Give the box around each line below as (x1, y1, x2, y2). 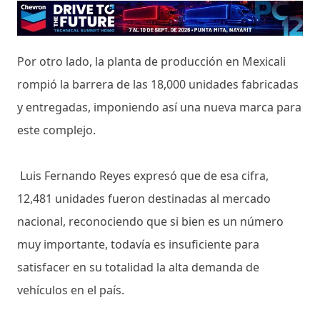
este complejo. (17, 122, 96, 139)
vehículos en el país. (17, 282, 124, 299)
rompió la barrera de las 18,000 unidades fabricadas (17, 76, 299, 93)
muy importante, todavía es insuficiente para (17, 236, 259, 253)
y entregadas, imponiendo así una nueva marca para (17, 99, 301, 116)
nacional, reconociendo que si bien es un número (17, 214, 284, 230)
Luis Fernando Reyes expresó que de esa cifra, (17, 168, 269, 184)
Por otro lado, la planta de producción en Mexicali (17, 54, 286, 70)
